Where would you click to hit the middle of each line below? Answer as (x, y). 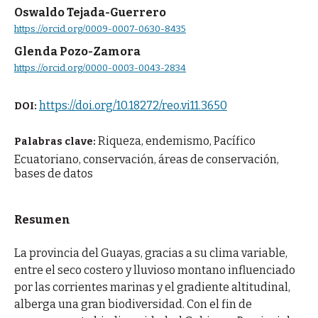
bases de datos (53, 174)
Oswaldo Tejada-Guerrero (90, 13)
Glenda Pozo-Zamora (77, 51)
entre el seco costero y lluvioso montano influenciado (154, 270)
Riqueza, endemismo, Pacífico (176, 141)
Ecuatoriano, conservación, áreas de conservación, (146, 160)
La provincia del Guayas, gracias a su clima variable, (150, 253)
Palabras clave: (56, 142)
